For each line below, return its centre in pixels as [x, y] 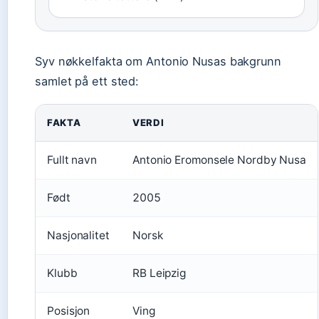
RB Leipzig [159, 273]
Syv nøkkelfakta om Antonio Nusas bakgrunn [158, 61]
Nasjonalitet [78, 235]
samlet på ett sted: [87, 81]
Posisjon [69, 311]
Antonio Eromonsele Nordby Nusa [219, 160]
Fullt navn [72, 160]
